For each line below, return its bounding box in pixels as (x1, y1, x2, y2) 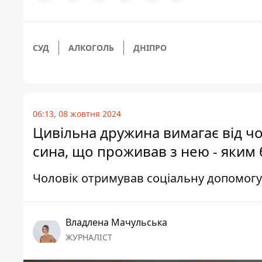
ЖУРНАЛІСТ (65, 232, 112, 243)
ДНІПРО (133, 42, 167, 54)
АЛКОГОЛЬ (68, 42, 114, 54)
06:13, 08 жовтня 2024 (33, 108, 121, 120)
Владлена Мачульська (65, 216, 167, 229)
